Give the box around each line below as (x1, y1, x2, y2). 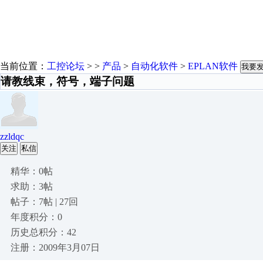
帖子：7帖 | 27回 (11, 197, 78, 207)
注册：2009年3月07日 (11, 242, 100, 252)
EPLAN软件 (188, 61, 238, 71)
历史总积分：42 (11, 227, 76, 237)
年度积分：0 (11, 212, 62, 222)
